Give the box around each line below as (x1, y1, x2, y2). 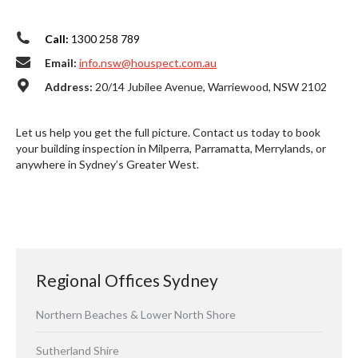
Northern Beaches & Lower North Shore (36, 308, 236, 321)
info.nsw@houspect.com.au (79, 56, 217, 70)
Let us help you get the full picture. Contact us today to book (16, 125, 320, 139)
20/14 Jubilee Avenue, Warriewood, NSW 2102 (93, 80, 327, 93)
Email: (45, 56, 77, 70)
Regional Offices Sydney (36, 270, 218, 290)
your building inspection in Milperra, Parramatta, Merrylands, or (16, 141, 326, 155)
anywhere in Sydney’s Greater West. (16, 157, 199, 171)
